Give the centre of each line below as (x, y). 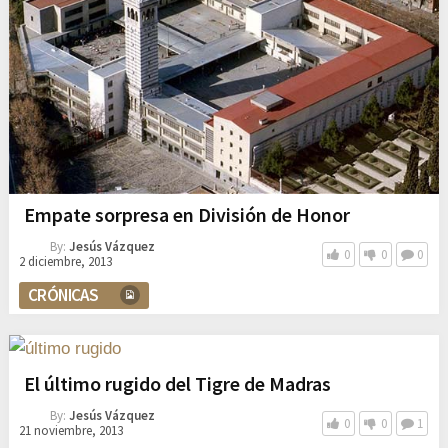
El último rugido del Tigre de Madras (177, 383)
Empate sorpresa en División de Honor (186, 214)
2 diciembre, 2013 (65, 261)
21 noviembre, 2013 (70, 430)
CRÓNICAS (63, 294)
